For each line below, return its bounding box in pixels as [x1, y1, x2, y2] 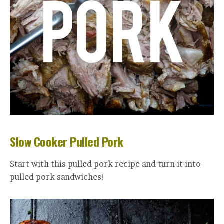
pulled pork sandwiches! [10, 172, 104, 182]
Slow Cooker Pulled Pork [10, 132, 123, 151]
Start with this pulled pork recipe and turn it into [10, 159, 201, 169]
